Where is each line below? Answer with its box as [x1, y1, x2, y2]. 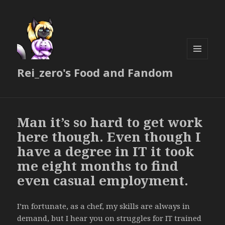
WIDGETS [187, 75, 216, 84]
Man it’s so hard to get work [17, 113, 203, 132]
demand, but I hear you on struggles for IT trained [17, 213, 202, 223]
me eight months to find [17, 157, 179, 175]
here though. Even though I [17, 128, 201, 146]
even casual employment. [17, 171, 189, 190]
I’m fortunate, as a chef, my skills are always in [17, 201, 190, 211]
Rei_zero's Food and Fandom [17, 65, 173, 80]
